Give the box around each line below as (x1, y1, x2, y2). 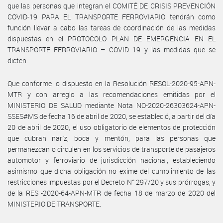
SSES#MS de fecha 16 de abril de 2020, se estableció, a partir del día (7, 111, 216, 121)
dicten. (7, 55, 28, 65)
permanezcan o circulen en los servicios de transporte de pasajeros (7, 144, 216, 154)
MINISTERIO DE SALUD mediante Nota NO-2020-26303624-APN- (7, 100, 216, 110)
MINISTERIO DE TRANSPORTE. (7, 199, 101, 209)
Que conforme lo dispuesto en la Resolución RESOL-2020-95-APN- (7, 78, 216, 88)
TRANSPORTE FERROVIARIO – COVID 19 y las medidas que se (7, 44, 216, 54)
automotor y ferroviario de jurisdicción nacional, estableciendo (7, 155, 216, 165)
